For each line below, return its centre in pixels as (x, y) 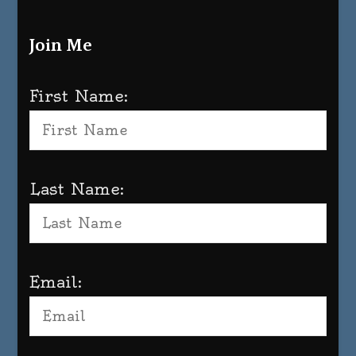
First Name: (79, 95)
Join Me (61, 46)
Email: (56, 281)
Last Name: (77, 188)
